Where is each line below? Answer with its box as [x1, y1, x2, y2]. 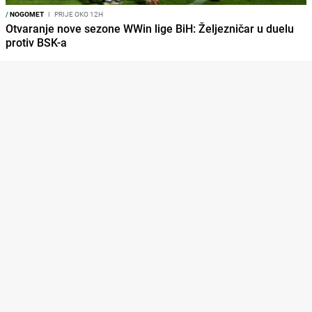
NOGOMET [8, 9, 44, 19]
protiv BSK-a [6, 35, 67, 51]
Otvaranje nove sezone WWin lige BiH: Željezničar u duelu [6, 21, 294, 37]
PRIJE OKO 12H [53, 9, 103, 19]
